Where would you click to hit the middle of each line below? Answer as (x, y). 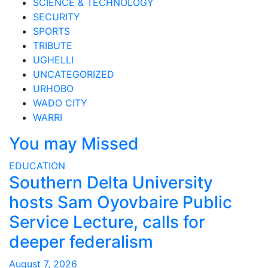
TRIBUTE (53, 45)
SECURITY (57, 17)
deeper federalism (81, 242)
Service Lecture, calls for (107, 222)
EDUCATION (37, 166)
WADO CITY (60, 103)
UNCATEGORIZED (74, 74)
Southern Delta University (111, 182)
